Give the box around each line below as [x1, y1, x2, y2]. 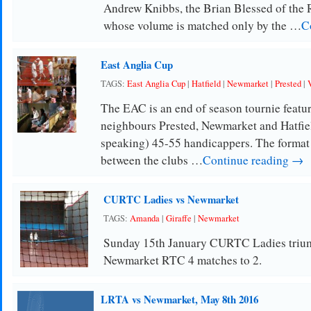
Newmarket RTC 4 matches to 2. [103, 252, 262, 268]
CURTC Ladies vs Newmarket [103, 192, 239, 207]
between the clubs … [100, 152, 203, 168]
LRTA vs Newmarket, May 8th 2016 [100, 292, 258, 307]
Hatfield [191, 78, 221, 90]
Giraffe [165, 212, 192, 224]
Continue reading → [202, 152, 303, 168]
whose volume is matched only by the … [103, 17, 301, 33]
